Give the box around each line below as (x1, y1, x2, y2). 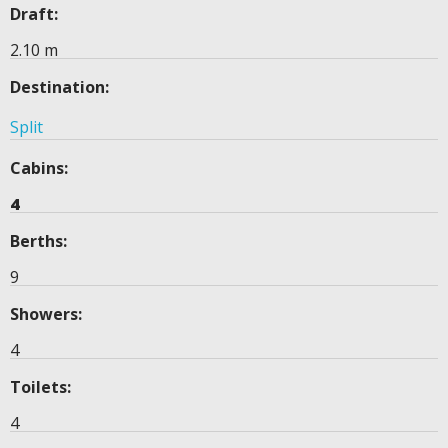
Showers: (10, 303, 82, 326)
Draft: (10, 3, 58, 26)
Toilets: (10, 376, 71, 399)
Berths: (10, 230, 67, 253)
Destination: (10, 76, 109, 99)
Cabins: (10, 157, 68, 180)
